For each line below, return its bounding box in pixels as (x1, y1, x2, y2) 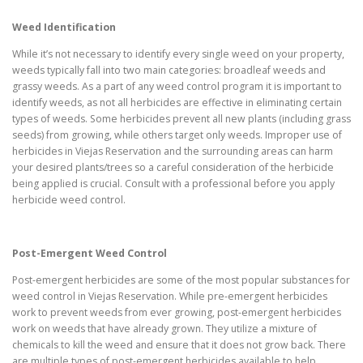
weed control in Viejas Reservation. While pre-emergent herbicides (12, 289, 327, 304)
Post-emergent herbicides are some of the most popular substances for (12, 273, 350, 288)
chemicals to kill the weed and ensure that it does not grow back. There (12, 338, 346, 352)
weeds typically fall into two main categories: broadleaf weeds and (12, 63, 326, 78)
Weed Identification (12, 19, 116, 34)
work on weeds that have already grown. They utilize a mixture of (12, 322, 317, 336)
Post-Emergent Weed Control (12, 246, 167, 261)
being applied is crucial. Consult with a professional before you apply (12, 177, 335, 191)
